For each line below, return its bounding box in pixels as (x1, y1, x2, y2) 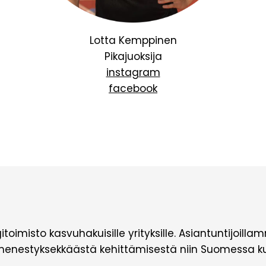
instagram (106, 65, 160, 80)
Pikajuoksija (104, 49, 162, 64)
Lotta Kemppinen (89, 33, 177, 47)
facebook (109, 81, 157, 96)
